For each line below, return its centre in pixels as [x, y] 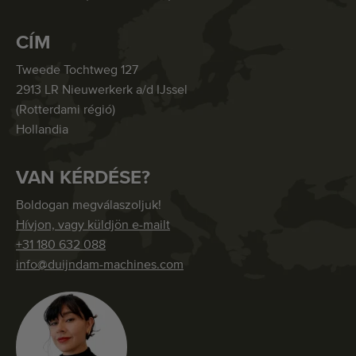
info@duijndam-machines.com [100, 265]
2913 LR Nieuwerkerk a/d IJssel [102, 90]
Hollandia [42, 130]
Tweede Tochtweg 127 [77, 70]
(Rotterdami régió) [66, 110]
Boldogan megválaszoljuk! [89, 205]
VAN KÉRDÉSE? [83, 178]
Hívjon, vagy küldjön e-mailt [93, 225]
